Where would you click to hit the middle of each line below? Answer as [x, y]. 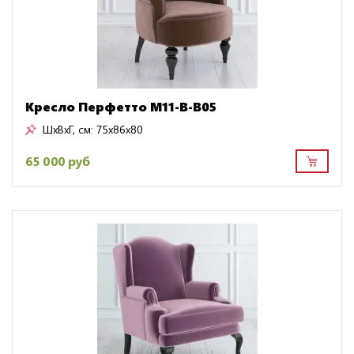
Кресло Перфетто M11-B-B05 [121, 106]
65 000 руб [58, 161]
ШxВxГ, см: [68, 129]
